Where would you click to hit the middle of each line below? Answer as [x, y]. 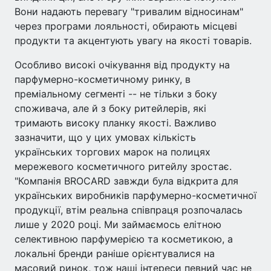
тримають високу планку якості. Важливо [116, 123]
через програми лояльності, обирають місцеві [126, 26]
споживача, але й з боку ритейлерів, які [110, 108]
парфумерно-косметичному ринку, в [103, 79]
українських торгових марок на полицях [113, 152]
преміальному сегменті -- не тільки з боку [116, 94]
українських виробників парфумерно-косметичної [135, 195]
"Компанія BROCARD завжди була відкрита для [126, 181]
